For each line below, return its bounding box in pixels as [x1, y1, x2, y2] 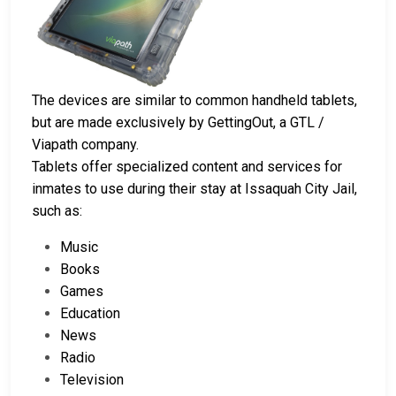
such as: [32, 202, 82, 220]
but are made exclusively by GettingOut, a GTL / [32, 114, 324, 132]
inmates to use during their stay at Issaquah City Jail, [32, 180, 357, 198]
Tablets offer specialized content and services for [32, 158, 342, 176]
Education [60, 305, 120, 323]
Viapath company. [32, 136, 139, 154]
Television [60, 371, 124, 389]
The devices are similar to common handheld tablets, [32, 92, 357, 110]
